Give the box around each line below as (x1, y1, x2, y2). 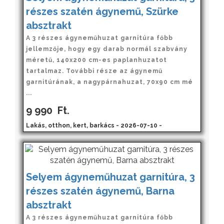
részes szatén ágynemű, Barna (26, 184, 174, 197)
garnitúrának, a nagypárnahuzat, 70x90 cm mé (26, 78, 193, 85)
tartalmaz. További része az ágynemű (26, 67, 162, 74)
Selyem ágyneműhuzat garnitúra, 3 (26, 170, 195, 183)
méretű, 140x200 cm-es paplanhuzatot (26, 56, 167, 63)
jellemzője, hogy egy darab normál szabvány (26, 45, 187, 52)
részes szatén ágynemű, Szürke (26, 5, 178, 17)
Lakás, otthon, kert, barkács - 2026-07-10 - (26, 121, 162, 129)
